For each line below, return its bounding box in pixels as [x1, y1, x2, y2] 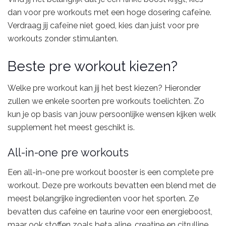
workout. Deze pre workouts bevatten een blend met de [8, 180, 216, 190]
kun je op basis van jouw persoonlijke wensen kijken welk [8, 109, 216, 120]
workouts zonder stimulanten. [8, 34, 118, 44]
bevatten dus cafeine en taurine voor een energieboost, [8, 206, 212, 216]
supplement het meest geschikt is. [8, 123, 135, 133]
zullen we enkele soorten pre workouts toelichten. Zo [8, 96, 204, 106]
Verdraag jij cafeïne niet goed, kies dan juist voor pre [8, 21, 199, 31]
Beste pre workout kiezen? [8, 58, 178, 74]
